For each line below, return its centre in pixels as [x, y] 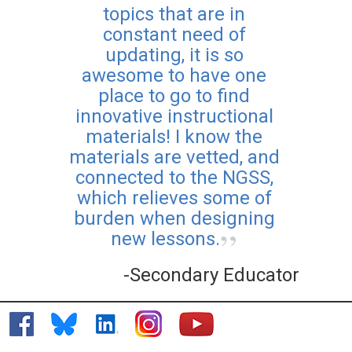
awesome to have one [174, 76]
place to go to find [174, 96]
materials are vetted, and [174, 158]
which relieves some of [174, 198]
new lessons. [165, 239]
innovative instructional [174, 117]
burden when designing [174, 219]
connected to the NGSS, [174, 178]
